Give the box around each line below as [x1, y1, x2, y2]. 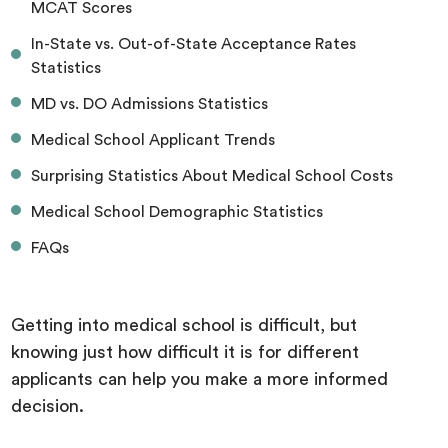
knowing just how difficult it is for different [11, 342, 360, 361]
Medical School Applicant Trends [31, 131, 276, 148]
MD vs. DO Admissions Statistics [31, 95, 269, 112]
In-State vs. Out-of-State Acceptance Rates [31, 35, 357, 52]
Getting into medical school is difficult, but [11, 315, 358, 334]
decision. [11, 396, 90, 415]
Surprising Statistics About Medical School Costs [31, 167, 394, 184]
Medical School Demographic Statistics [31, 203, 324, 220]
